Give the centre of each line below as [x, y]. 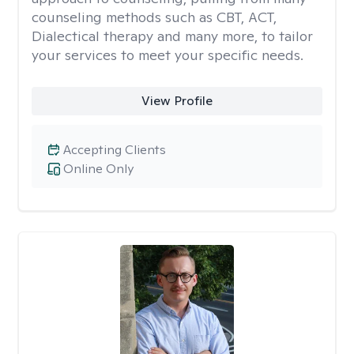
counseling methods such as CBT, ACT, [154, 17]
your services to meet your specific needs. [168, 55]
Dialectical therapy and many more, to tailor [172, 36]
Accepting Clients [115, 150]
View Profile [177, 101]
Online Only [98, 169]
